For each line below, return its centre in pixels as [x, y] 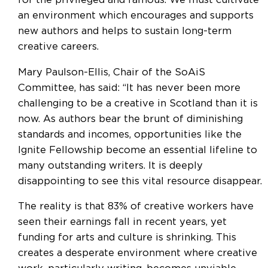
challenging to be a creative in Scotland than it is [138, 103]
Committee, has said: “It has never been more [129, 88]
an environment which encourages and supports [136, 16]
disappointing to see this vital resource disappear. [140, 181]
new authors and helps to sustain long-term [125, 31]
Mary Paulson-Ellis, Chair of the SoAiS [112, 72]
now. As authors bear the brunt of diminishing [130, 119]
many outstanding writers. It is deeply [110, 165]
